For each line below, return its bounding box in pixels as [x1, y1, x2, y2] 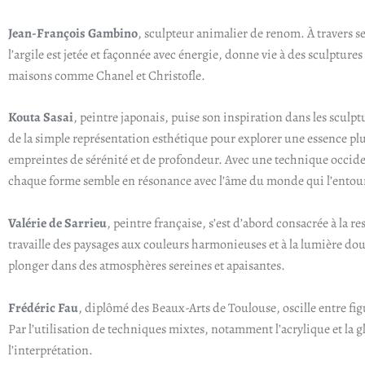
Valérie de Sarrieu [8, 214, 107, 233]
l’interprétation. [8, 341, 93, 359]
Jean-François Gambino [8, 24, 138, 42]
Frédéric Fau [8, 298, 78, 317]
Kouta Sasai [8, 108, 73, 127]
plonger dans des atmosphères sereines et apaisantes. [8, 257, 285, 275]
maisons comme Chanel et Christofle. [8, 66, 205, 85]
